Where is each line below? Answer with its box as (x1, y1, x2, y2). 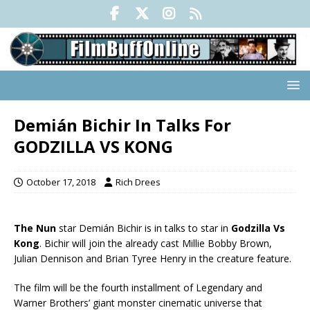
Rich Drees (116, 176, 161, 189)
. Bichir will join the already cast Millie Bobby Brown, (39, 237, 272, 250)
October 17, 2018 (26, 176, 95, 189)
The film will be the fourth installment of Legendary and (14, 281, 262, 295)
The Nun (14, 221, 56, 235)
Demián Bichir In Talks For (14, 113, 231, 137)
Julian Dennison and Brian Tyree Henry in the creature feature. (14, 252, 291, 266)
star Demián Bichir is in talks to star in (56, 221, 231, 235)
